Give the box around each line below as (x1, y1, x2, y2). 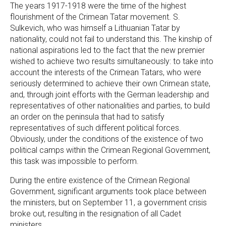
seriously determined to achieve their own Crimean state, (10, 78, 210, 88)
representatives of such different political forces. (10, 123, 181, 133)
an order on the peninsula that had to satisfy (10, 111, 164, 122)
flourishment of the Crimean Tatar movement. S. (10, 12, 180, 22)
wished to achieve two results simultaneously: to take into (10, 56, 213, 66)
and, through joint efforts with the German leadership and (10, 89, 209, 99)
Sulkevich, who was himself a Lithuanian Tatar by (10, 23, 180, 33)
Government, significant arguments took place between (10, 186, 206, 196)
